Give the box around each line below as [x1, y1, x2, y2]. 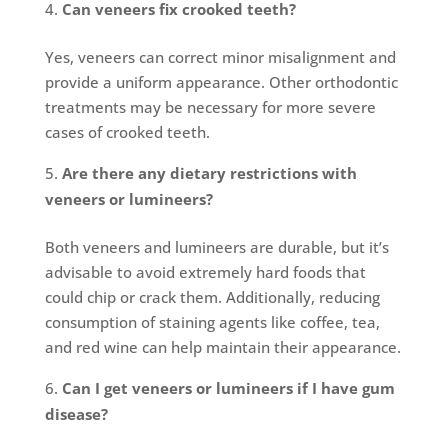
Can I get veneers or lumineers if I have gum [61, 378, 395, 399]
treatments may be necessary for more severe [44, 97, 376, 118]
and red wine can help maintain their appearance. [44, 337, 401, 358]
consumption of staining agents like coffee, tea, [44, 312, 380, 333]
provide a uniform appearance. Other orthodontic [44, 72, 398, 93]
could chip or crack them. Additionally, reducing [44, 287, 380, 308]
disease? [44, 404, 108, 425]
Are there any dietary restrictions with [61, 163, 357, 184]
